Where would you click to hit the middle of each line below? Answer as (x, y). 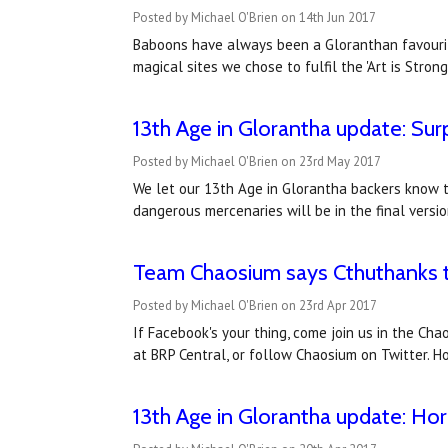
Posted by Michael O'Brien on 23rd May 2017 (256, 162)
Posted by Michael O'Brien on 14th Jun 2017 (254, 18)
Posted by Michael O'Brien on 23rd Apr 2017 (254, 306)
